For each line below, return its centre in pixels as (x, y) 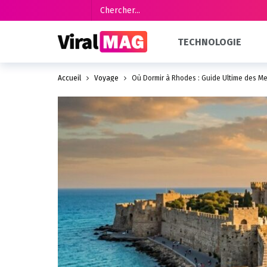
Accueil (69, 78)
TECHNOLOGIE (210, 42)
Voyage (106, 78)
